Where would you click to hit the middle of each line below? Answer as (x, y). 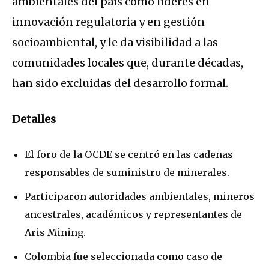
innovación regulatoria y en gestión (108, 22)
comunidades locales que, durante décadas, (128, 63)
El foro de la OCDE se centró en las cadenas (129, 155)
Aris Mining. (55, 233)
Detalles (34, 119)
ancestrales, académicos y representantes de (133, 215)
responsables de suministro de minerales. (127, 173)
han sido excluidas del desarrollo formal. (120, 83)
